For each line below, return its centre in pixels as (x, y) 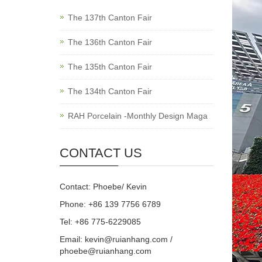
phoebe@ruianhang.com (106, 251)
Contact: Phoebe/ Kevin (103, 187)
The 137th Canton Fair (110, 18)
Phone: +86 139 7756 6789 (110, 204)
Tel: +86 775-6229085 (100, 222)
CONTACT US (101, 153)
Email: (72, 239)
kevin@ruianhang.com (126, 239)
